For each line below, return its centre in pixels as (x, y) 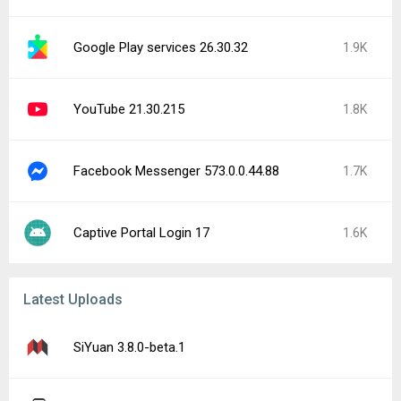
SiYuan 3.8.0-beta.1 (129, 347)
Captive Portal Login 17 (141, 233)
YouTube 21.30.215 (129, 109)
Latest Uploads (73, 299)
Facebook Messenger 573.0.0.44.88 (176, 171)
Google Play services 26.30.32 (161, 47)
